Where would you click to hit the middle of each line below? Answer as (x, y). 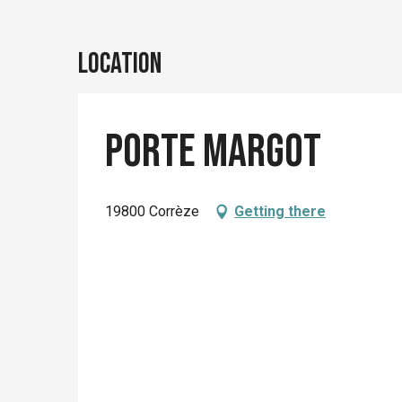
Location (120, 64)
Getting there (280, 211)
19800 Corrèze (152, 211)
